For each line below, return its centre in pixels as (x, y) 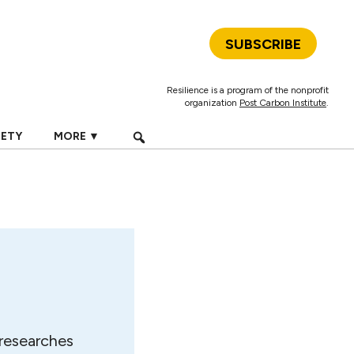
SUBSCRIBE (263, 44)
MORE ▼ (76, 136)
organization (212, 103)
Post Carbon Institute (283, 103)
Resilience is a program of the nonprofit (248, 90)
